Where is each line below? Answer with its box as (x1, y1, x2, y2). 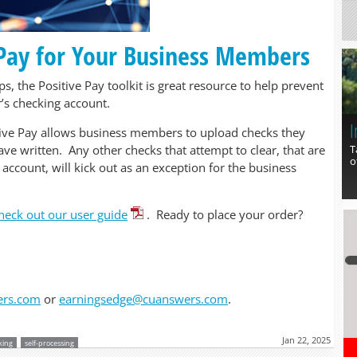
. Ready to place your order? (146, 206, 306, 222)
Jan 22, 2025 (282, 334, 331, 346)
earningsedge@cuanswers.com (59, 291, 228, 307)
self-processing (25, 338, 74, 348)
